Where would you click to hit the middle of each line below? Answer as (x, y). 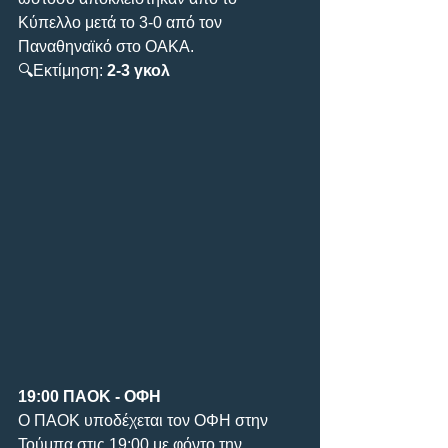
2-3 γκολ (138, 70)
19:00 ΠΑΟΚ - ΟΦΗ (89, 396)
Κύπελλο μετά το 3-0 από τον (122, 22)
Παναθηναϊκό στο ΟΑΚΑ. (106, 46)
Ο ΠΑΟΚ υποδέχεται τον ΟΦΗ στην (145, 420)
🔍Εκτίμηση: (62, 70)
